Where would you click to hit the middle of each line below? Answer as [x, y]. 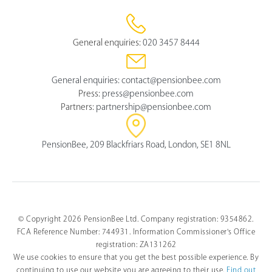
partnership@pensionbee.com [154, 107]
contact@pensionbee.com [171, 80]
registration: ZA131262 [136, 244]
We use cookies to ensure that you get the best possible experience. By [136, 257]
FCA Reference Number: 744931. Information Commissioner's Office [136, 231]
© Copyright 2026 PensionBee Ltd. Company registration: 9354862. [136, 218]
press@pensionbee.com [148, 93]
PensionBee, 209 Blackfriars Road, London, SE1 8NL [136, 144]
